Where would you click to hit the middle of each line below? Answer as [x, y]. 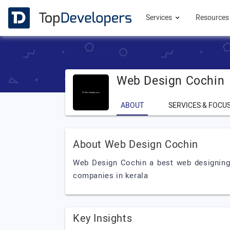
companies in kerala [111, 176]
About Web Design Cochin [136, 145]
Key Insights [103, 218]
